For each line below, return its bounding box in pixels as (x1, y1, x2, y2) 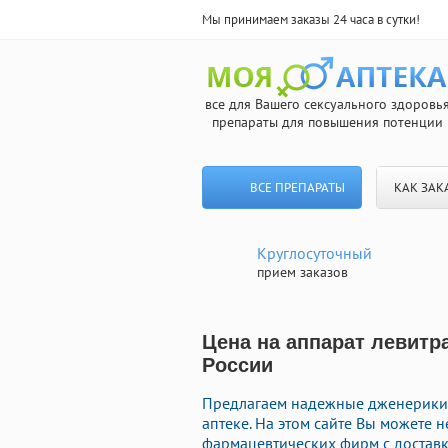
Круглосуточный (257, 243, 372, 263)
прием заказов (257, 263, 348, 281)
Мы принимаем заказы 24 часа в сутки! (202, 11, 420, 28)
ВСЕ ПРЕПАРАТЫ (249, 179, 345, 196)
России (202, 354, 273, 377)
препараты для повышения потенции (211, 113, 443, 131)
